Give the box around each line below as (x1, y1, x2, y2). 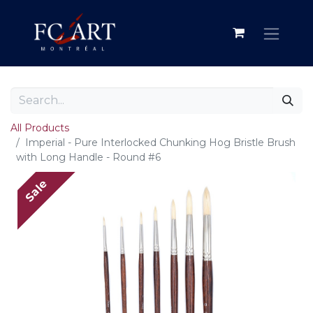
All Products (10, 122, 69, 134)
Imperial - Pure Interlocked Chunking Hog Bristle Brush (25, 136, 296, 149)
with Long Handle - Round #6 (16, 151, 161, 163)
